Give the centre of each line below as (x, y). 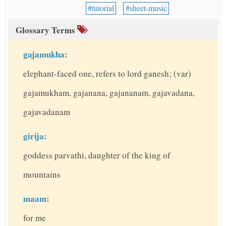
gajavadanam (47, 112)
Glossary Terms (46, 30)
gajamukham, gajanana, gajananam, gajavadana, (109, 93)
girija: (35, 136)
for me (35, 218)
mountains (42, 175)
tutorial (103, 8)
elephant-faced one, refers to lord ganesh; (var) (107, 74)
